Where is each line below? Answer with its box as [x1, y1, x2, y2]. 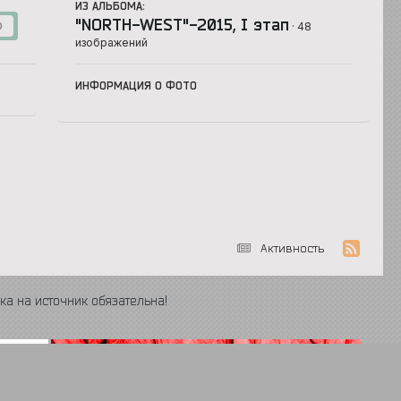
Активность [260, 241, 324, 254]
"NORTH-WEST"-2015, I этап [75, 14, 290, 33]
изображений [75, 35, 149, 49]
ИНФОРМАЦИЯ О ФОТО [75, 79, 198, 91]
